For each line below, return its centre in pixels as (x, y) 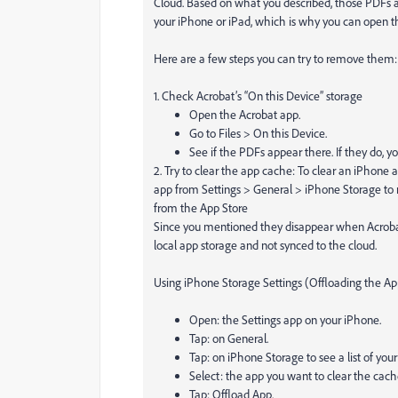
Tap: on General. (229, 338)
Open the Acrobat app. (245, 114)
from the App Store (201, 207)
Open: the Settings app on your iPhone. (285, 319)
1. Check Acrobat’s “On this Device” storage (258, 96)
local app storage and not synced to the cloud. (265, 245)
